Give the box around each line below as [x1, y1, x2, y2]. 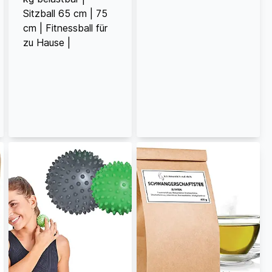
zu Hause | [22, 36, 70, 49]
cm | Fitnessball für [22, 21, 107, 34]
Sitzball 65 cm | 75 [22, 7, 107, 19]
